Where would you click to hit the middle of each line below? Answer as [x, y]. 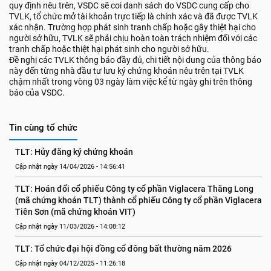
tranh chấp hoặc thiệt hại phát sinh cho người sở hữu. [109, 49]
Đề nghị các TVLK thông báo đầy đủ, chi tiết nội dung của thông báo [135, 60]
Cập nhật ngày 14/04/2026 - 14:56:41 [70, 167]
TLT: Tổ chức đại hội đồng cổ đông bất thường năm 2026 [123, 249]
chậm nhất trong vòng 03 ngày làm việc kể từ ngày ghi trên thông [131, 82]
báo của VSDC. [37, 93]
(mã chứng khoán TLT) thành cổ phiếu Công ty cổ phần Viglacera [139, 200]
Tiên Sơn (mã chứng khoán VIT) [75, 212]
